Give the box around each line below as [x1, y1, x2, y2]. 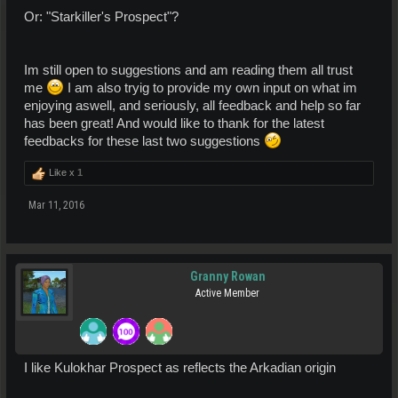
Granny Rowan [189, 268, 266, 283]
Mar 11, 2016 [28, 198, 84, 211]
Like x [46, 166, 77, 178]
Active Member [195, 286, 259, 299]
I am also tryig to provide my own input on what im [64, 80, 357, 95]
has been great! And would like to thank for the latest [24, 115, 324, 131]
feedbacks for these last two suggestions [24, 133, 264, 148]
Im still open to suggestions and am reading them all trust [24, 62, 353, 77]
